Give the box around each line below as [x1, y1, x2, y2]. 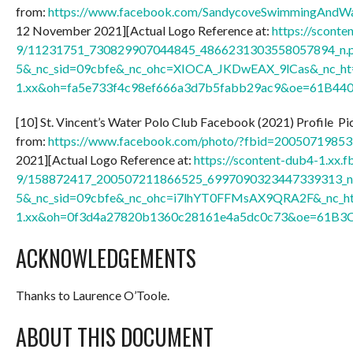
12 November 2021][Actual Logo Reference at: [16, 22, 272, 38]
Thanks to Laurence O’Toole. [16, 287, 169, 303]
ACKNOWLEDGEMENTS [16, 241, 196, 274]
